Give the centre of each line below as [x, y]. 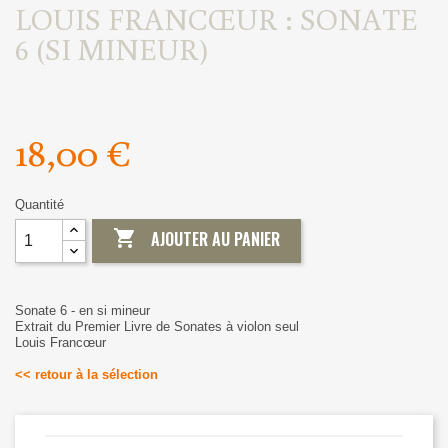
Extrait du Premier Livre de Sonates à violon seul [157, 326]
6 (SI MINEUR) [112, 48]
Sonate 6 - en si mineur [82, 310]
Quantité [39, 204]
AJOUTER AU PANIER [216, 239]
